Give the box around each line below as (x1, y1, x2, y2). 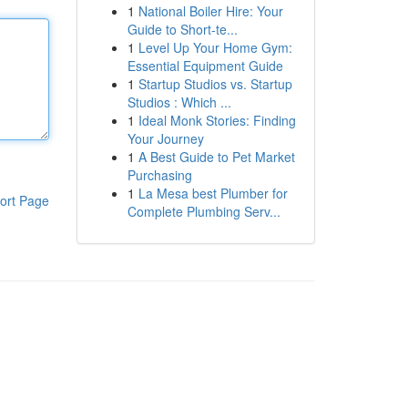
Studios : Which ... (127, 93, 231, 111)
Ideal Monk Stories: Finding (138, 111, 296, 129)
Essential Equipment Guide (127, 56, 283, 75)
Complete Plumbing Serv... (127, 202, 280, 220)
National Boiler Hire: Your (138, 2, 283, 20)
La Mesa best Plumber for (138, 184, 288, 202)
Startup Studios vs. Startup (138, 75, 292, 93)
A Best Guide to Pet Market (138, 148, 295, 166)
